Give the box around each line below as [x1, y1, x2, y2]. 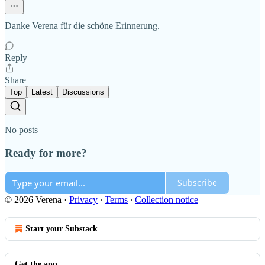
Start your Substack [25, 224, 98, 233]
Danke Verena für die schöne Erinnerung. [5, 21, 160, 31]
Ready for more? [5, 146, 87, 159]
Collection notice [135, 194, 198, 205]
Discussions [62, 88, 104, 97]
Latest [31, 88, 53, 97]
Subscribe [177, 177, 217, 188]
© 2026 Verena [5, 194, 62, 205]
